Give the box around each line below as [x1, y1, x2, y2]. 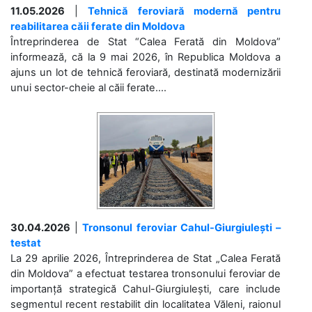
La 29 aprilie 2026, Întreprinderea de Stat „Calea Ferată [10, 251, 281, 265]
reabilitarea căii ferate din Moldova [10, 19, 185, 33]
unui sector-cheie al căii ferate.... [10, 81, 166, 94]
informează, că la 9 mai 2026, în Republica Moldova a [10, 50, 281, 63]
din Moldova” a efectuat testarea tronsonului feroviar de [10, 267, 281, 280]
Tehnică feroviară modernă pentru [88, 4, 281, 17]
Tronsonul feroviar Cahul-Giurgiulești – [82, 221, 281, 234]
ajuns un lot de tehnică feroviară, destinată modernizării [10, 65, 281, 79]
